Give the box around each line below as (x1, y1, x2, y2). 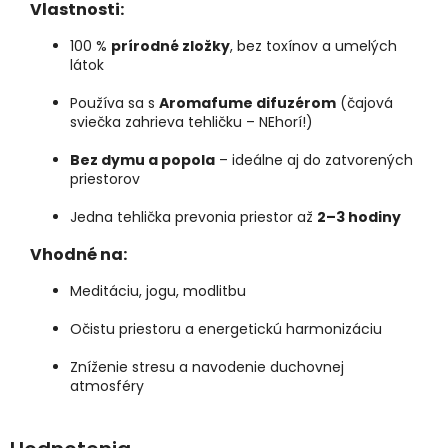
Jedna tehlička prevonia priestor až (70, 207, 317, 228)
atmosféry (70, 376, 144, 397)
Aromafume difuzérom (159, 93, 336, 114)
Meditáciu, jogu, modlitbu (70, 281, 246, 302)
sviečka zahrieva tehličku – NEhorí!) (70, 112, 313, 133)
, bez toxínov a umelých (230, 36, 397, 57)
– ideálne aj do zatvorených (215, 150, 413, 171)
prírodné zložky (111, 36, 230, 57)
